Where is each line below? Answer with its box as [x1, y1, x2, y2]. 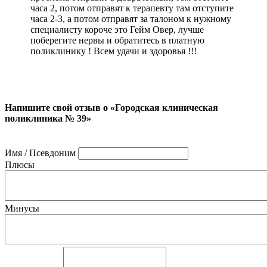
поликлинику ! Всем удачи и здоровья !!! [30, 46, 197, 57]
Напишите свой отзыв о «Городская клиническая [5, 102, 218, 113]
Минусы [5, 203, 39, 213]
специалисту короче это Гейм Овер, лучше [30, 24, 204, 35]
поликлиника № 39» [5, 113, 91, 123]
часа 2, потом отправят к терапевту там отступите [30, 3, 234, 14]
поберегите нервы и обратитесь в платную [30, 35, 204, 46]
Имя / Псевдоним [5, 147, 76, 158]
